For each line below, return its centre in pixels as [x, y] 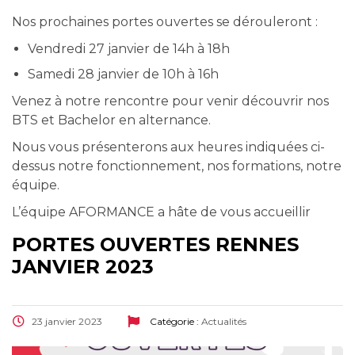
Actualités [224, 321]
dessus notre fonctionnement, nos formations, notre [177, 166]
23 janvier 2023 [67, 321]
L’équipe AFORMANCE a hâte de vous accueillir [161, 212]
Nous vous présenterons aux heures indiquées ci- [168, 147]
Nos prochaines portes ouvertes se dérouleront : [165, 21]
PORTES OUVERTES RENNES [155, 244]
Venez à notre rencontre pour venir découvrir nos [170, 101]
